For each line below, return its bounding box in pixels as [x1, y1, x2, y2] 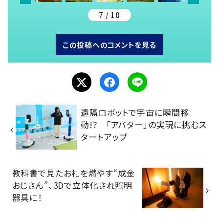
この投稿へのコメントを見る [63, 40, 156, 50]
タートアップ [81, 130, 128, 143]
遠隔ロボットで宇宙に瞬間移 [81, 106, 189, 118]
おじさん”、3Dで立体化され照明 [12, 179, 133, 192]
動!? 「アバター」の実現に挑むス [81, 118, 207, 131]
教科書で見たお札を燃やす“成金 [12, 167, 135, 179]
